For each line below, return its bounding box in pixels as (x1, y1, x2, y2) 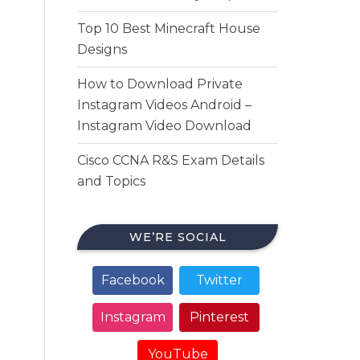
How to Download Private (77, 76, 243, 92)
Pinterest (190, 309, 249, 325)
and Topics (77, 174, 145, 189)
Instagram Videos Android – (77, 97, 252, 112)
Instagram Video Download (77, 118, 252, 133)
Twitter (196, 272, 243, 288)
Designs (77, 42, 127, 57)
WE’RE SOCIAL (129, 230, 227, 244)
